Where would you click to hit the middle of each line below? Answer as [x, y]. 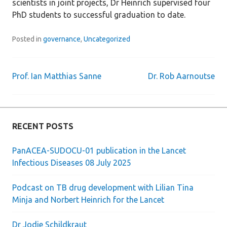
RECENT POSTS [43, 126]
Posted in [28, 39]
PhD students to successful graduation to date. [99, 15]
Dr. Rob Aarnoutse [181, 76]
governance [62, 39]
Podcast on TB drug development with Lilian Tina [103, 187]
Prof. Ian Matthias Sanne [57, 76]
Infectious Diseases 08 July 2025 [72, 163]
